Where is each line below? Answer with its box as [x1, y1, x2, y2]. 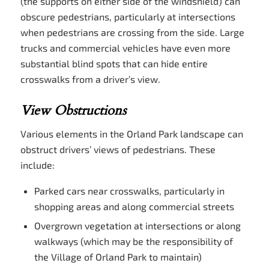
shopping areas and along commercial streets [34, 200, 234, 212]
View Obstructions [20, 101, 126, 119]
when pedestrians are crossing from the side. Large [20, 26, 244, 38]
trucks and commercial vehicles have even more [20, 42, 231, 54]
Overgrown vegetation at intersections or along [34, 219, 241, 231]
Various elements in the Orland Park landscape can [20, 128, 243, 140]
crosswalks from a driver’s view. [20, 73, 160, 85]
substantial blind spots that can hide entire [20, 58, 208, 70]
